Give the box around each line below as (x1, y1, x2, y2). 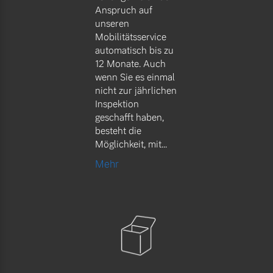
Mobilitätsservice (95, 31, 166, 43)
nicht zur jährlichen (95, 85, 177, 97)
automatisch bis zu (95, 44, 174, 57)
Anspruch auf (95, 4, 152, 16)
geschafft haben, (95, 112, 164, 124)
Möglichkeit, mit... (95, 138, 167, 151)
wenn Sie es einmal (95, 71, 175, 83)
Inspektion (95, 98, 139, 110)
